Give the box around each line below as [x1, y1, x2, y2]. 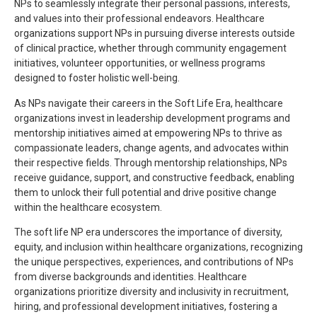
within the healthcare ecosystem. [14, 201, 162, 213]
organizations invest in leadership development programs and [14, 112, 290, 124]
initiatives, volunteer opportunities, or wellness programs [14, 57, 265, 69]
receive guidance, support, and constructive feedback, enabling [14, 171, 294, 183]
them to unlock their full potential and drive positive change [14, 186, 277, 198]
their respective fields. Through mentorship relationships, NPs [14, 156, 287, 168]
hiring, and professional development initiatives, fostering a [14, 300, 277, 312]
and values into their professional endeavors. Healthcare [14, 13, 265, 25]
